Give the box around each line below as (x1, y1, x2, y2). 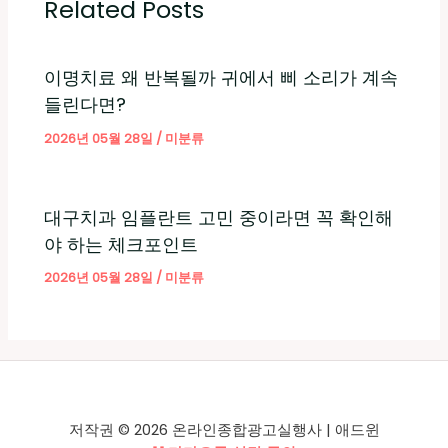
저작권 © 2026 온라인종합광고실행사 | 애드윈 (68, 420, 380, 440)
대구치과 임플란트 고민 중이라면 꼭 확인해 (44, 204, 394, 230)
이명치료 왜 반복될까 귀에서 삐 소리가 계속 (44, 65, 399, 91)
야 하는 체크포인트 (44, 231, 199, 257)
